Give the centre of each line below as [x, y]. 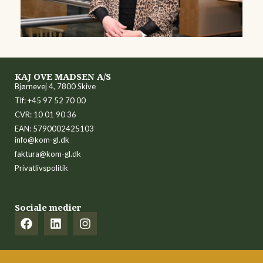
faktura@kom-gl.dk [48, 154]
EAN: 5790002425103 [54, 128]
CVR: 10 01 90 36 [45, 114]
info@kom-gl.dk [42, 139]
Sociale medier [48, 207]
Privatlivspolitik [41, 168]
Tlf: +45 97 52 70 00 [50, 100]
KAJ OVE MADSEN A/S [63, 76]
